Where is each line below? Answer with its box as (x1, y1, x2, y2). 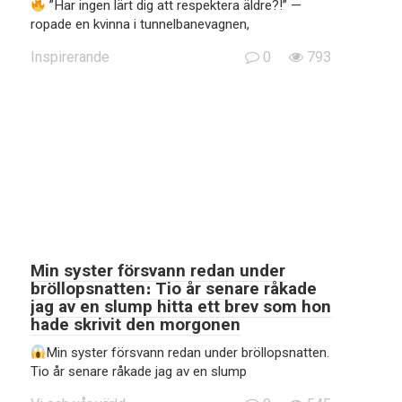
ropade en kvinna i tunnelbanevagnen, (31, 16, 249, 32)
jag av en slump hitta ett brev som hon (31, 296, 331, 317)
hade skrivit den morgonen (31, 314, 240, 335)
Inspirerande (31, 48, 109, 66)
